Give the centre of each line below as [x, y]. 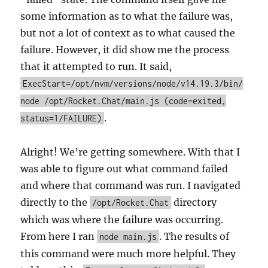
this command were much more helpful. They [128, 254]
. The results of [194, 236]
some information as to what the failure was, [127, 16]
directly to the [55, 202]
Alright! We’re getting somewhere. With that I [130, 152]
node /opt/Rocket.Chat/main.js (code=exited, [124, 101]
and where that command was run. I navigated [131, 185]
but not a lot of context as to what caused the [128, 33]
